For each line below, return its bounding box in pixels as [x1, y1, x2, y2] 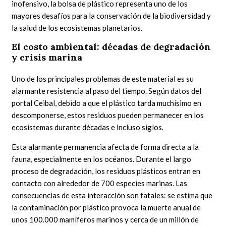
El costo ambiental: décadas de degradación [12, 40, 211, 52]
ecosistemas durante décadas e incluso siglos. [12, 122, 164, 132]
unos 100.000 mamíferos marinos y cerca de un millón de [12, 214, 199, 224]
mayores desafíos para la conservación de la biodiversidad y [12, 11, 211, 20]
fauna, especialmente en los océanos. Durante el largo [12, 154, 192, 163]
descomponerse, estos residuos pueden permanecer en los [12, 110, 204, 120]
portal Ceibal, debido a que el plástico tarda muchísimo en [12, 98, 202, 107]
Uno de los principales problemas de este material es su [12, 74, 194, 83]
